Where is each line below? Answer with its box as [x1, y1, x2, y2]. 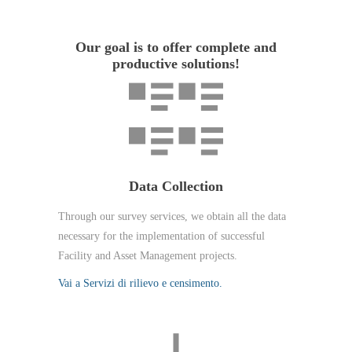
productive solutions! [112, 56, 240, 71]
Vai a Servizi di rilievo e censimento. [58, 277, 222, 289]
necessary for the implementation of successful [58, 230, 265, 242]
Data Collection [129, 178, 223, 194]
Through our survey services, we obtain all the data [58, 211, 286, 222]
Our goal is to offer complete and [75, 39, 277, 55]
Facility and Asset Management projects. [58, 250, 237, 262]
